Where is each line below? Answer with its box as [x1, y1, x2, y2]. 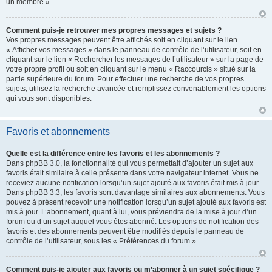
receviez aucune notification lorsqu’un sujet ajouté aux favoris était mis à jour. [6, 178, 260, 187]
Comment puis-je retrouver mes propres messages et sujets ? [6, 26, 222, 35]
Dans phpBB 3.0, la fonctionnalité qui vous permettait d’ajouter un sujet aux [6, 159, 253, 168]
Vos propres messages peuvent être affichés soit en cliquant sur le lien [6, 36, 237, 44]
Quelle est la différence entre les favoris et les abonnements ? [6, 149, 220, 158]
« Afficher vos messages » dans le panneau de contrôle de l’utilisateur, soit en [6, 46, 262, 54]
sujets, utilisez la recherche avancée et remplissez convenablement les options [6, 84, 266, 93]
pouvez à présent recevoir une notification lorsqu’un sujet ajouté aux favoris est [6, 198, 266, 206]
